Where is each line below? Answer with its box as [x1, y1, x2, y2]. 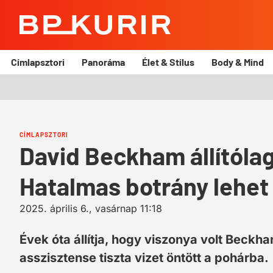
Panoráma [81, 56, 125, 68]
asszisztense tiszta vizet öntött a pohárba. [19, 250, 269, 265]
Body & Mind [211, 56, 264, 68]
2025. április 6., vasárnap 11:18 [19, 202, 162, 214]
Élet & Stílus [141, 56, 194, 68]
